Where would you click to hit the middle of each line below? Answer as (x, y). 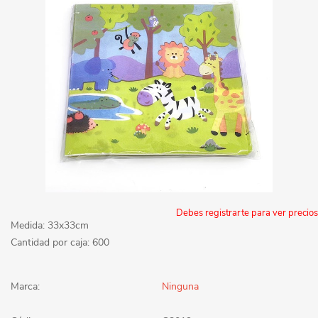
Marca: (25, 286)
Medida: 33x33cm (50, 225)
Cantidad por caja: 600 (60, 242)
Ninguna (180, 286)
